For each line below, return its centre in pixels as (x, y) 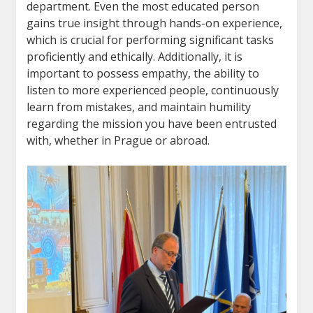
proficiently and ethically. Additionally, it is (135, 57)
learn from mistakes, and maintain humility (139, 107)
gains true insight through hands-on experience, (155, 23)
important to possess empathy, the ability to (143, 74)
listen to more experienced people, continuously (153, 90)
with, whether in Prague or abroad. (118, 141)
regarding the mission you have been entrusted (152, 124)
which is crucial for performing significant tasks (151, 40)
